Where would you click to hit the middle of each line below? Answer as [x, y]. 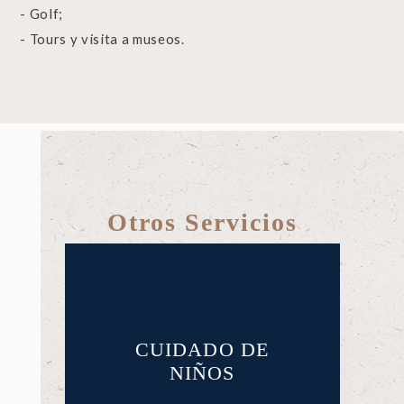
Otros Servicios [202, 222]
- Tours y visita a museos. [102, 38]
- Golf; [42, 13]
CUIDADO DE [202, 350]
